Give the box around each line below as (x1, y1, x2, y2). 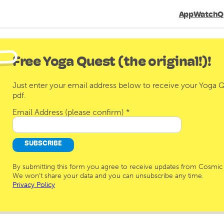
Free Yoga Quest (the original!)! (12, 52, 211, 69)
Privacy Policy (12, 180, 55, 189)
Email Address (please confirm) (12, 108, 126, 117)
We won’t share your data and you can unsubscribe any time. (12, 171, 204, 180)
